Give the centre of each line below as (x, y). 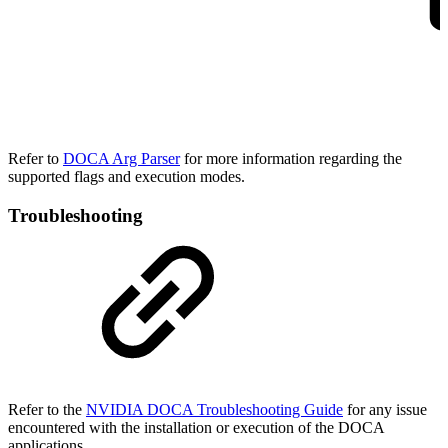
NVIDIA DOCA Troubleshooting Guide (214, 409)
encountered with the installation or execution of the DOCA (196, 427)
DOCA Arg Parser (121, 159)
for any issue (387, 409)
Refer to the (47, 409)
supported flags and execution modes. (126, 177)
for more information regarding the (291, 159)
